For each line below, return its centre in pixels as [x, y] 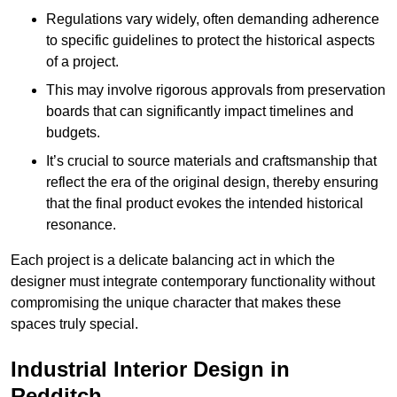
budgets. [73, 132]
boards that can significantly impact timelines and [200, 111]
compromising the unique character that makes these [176, 302]
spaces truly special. [74, 323]
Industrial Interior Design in [150, 369]
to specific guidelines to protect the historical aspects [210, 40]
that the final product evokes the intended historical [205, 203]
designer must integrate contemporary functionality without [193, 281]
